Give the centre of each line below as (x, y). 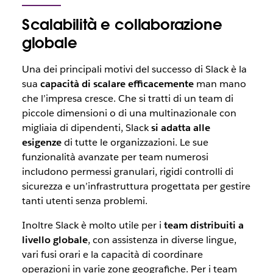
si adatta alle (180, 128)
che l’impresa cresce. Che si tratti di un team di (127, 99)
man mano (220, 84)
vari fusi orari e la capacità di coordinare (112, 255)
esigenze (41, 143)
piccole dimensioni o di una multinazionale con (129, 113)
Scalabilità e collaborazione (122, 25)
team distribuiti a (202, 225)
